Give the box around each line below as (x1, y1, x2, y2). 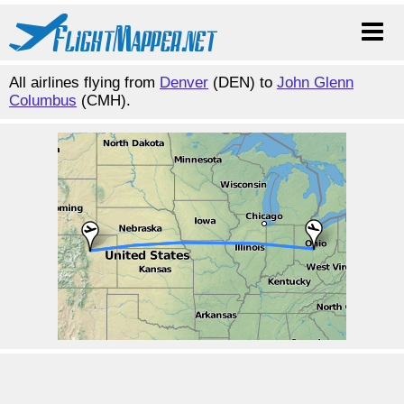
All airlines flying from (9, 74, 160, 91)
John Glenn (277, 74, 353, 91)
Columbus (9, 92, 77, 109)
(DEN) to (208, 74, 277, 91)
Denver (160, 74, 208, 91)
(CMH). (77, 92, 131, 109)
